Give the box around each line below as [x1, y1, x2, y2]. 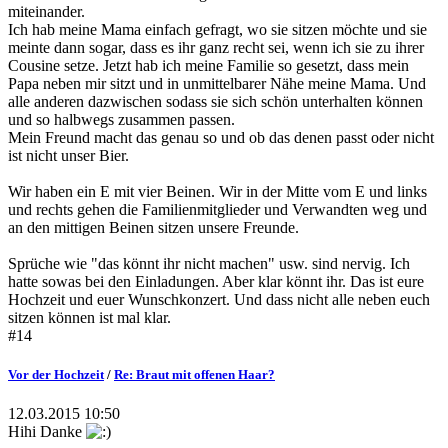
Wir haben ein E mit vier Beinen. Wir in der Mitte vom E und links [8, 183, 427, 201]
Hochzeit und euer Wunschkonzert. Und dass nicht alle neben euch [8, 291, 430, 309]
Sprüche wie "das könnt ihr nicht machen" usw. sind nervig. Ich [8, 255, 410, 273]
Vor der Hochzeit [8, 367, 104, 383]
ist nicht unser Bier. [8, 147, 129, 165]
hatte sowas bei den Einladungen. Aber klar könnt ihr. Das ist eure [8, 273, 424, 291]
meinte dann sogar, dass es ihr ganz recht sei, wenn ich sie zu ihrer [8, 39, 424, 57]
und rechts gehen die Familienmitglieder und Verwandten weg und [8, 201, 427, 219]
